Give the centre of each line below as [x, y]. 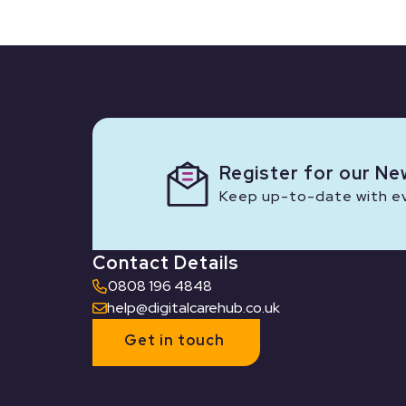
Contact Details [166, 262]
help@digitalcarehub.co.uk [193, 307]
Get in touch [174, 341]
